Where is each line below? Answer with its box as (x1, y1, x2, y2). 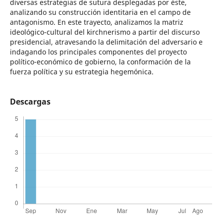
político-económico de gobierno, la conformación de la (9, 57, 191, 67)
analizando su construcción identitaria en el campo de (9, 7, 191, 17)
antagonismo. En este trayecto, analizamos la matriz (9, 17, 183, 27)
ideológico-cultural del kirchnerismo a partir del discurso (9, 27, 200, 37)
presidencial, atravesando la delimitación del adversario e (9, 37, 203, 47)
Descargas (9, 96, 51, 108)
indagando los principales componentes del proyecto (9, 47, 187, 57)
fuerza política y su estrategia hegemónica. (9, 67, 154, 77)
